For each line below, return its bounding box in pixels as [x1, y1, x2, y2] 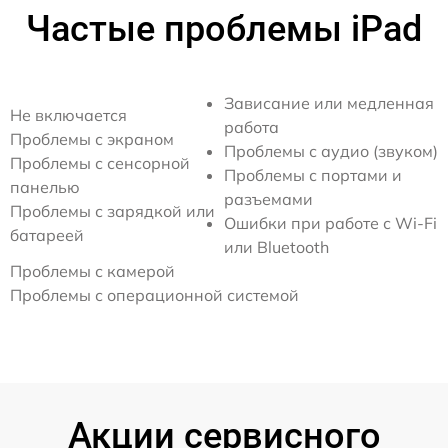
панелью [10, 177, 80, 197]
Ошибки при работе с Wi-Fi [224, 213, 437, 233]
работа [224, 117, 279, 137]
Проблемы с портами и [224, 165, 402, 185]
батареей [10, 225, 84, 245]
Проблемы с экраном [10, 129, 174, 149]
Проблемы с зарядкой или [10, 201, 215, 221]
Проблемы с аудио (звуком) [224, 141, 438, 161]
